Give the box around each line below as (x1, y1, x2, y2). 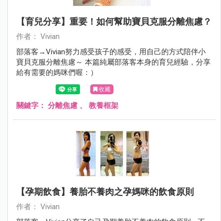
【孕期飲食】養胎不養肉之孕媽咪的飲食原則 (16, 186, 194, 197)
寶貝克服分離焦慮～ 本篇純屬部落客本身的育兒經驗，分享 (16, 57, 211, 67)
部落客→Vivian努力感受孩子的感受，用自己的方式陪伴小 (16, 47, 206, 56)
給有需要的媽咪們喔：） (16, 68, 98, 77)
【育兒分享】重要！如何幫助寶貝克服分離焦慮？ (16, 16, 212, 27)
